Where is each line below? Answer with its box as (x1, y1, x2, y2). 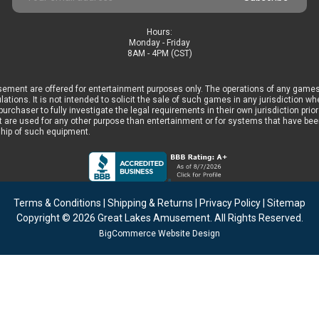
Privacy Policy (199, 197, 261, 209)
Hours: (147, 27, 172, 37)
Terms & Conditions (14, 197, 101, 209)
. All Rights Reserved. (209, 212, 303, 224)
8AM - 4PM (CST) (127, 48, 192, 58)
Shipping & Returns (108, 197, 193, 209)
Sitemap (267, 197, 305, 209)
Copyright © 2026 (16, 212, 98, 224)
